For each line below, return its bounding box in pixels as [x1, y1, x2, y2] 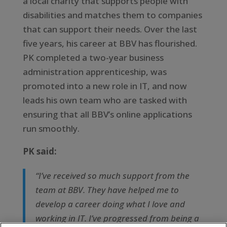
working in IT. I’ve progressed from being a [35, 212, 199, 224]
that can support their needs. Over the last [22, 23, 197, 35]
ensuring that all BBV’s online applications [22, 108, 192, 120]
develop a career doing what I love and [35, 198, 185, 210]
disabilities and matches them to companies [22, 9, 202, 21]
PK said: [22, 145, 57, 157]
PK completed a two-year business [22, 51, 164, 63]
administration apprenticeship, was [22, 65, 167, 78]
